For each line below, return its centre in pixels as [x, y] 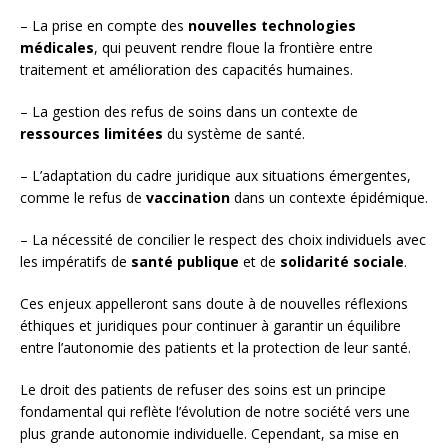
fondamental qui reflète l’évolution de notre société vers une [215, 411]
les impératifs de [75, 261]
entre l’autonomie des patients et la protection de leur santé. [215, 347]
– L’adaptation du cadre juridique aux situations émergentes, [215, 175]
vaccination [188, 197]
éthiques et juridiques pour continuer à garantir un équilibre [210, 325]
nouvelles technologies [272, 25]
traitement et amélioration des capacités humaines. [186, 69]
